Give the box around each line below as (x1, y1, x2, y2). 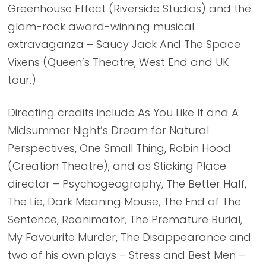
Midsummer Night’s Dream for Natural (8, 123, 209, 138)
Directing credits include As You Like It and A (8, 105, 239, 120)
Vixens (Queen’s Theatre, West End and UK (8, 55, 229, 69)
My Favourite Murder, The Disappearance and (8, 230, 251, 245)
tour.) (8, 72, 36, 87)
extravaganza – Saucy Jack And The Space (8, 37, 240, 52)
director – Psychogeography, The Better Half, (8, 176, 246, 191)
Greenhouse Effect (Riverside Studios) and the (8, 1, 251, 16)
